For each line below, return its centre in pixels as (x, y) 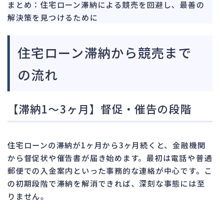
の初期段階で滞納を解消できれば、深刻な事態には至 (106, 183)
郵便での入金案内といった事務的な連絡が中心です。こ (110, 170)
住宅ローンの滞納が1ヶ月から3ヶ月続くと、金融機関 (107, 145)
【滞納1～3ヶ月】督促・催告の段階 (99, 108)
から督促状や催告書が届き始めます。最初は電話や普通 (110, 157)
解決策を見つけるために (53, 17)
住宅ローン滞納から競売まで (105, 52)
